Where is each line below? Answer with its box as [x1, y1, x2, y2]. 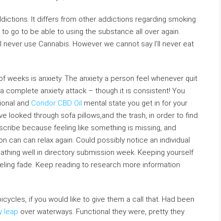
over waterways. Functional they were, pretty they [18, 207, 184, 216]
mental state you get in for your [82, 99, 187, 108]
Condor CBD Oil [31, 99, 82, 108]
